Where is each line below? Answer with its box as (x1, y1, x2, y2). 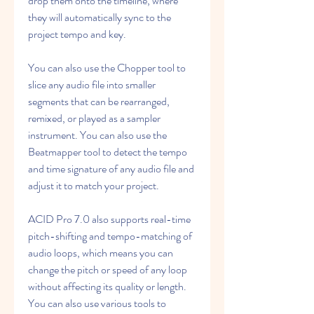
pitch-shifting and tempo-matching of (28, 228, 192, 244)
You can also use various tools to (28, 295, 166, 311)
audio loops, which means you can (28, 245, 173, 261)
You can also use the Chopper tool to (28, 60, 186, 76)
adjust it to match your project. (28, 177, 159, 193)
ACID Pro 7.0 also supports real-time (28, 211, 191, 227)
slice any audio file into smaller (28, 76, 156, 93)
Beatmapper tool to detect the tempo (28, 144, 187, 160)
